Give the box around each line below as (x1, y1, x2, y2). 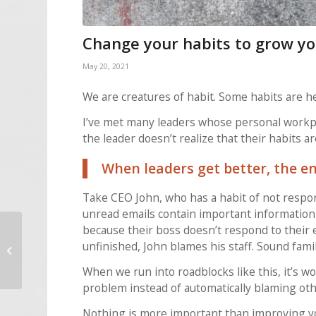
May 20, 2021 (83, 61, 130, 71)
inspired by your (25, 243, 95, 256)
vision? (25, 257, 54, 271)
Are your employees (25, 228, 111, 241)
